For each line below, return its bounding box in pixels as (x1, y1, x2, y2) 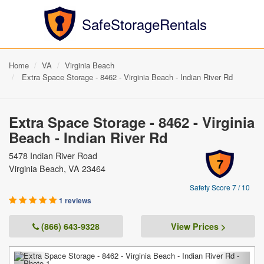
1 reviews (59, 195, 91, 206)
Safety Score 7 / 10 (190, 182, 250, 192)
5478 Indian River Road (9, 150, 97, 161)
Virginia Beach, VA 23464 (9, 163, 105, 174)
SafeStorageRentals (81, 14, 207, 35)
